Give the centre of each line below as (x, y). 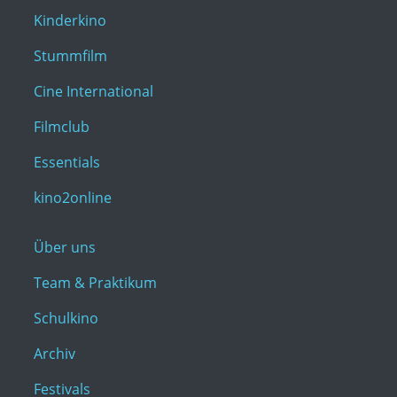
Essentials (67, 163)
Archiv (54, 354)
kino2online (73, 198)
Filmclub (62, 127)
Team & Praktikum (95, 283)
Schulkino (66, 319)
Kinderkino (70, 21)
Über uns (65, 248)
